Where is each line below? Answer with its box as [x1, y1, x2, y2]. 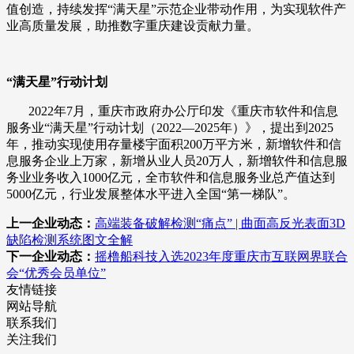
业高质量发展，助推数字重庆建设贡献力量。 [6, 19, 259, 33]
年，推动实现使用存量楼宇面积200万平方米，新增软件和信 [6, 137, 341, 152]
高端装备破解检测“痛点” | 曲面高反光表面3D [95, 217, 345, 231]
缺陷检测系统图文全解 [6, 233, 133, 247]
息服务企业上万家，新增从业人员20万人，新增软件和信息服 [6, 154, 348, 168]
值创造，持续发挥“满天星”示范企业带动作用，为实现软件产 [6, 2, 346, 17]
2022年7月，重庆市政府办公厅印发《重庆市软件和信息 [6, 104, 338, 119]
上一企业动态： [6, 217, 95, 231]
